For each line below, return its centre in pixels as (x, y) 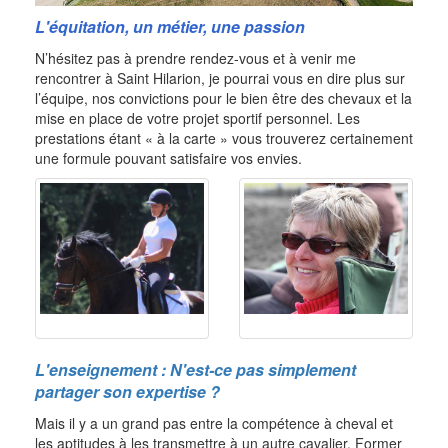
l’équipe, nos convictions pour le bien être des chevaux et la (223, 98)
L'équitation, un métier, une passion (170, 27)
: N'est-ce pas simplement (256, 370)
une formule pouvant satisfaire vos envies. (168, 158)
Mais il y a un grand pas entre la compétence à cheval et (214, 423)
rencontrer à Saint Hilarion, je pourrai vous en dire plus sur (220, 78)
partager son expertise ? (127, 392)
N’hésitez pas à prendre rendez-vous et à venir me (195, 58)
